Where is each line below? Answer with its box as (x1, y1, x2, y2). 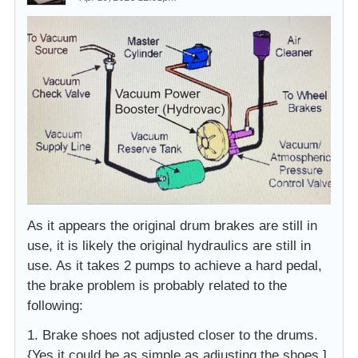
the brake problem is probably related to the (27, 277, 287, 293)
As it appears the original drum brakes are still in (27, 217, 317, 233)
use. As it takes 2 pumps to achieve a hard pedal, (27, 257, 322, 273)
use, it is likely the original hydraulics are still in (27, 237, 311, 253)
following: (27, 297, 83, 313)
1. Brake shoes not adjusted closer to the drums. (27, 327, 318, 343)
